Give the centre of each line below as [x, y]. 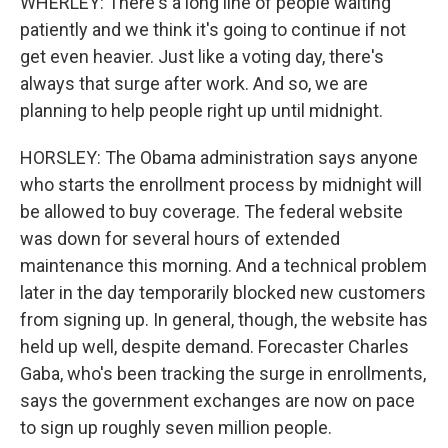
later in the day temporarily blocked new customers [223, 292]
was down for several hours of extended [180, 238]
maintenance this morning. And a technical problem [223, 265]
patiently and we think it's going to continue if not [213, 29]
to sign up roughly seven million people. [176, 427]
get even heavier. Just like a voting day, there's [202, 56]
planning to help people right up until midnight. [201, 110]
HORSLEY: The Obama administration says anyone [219, 157]
